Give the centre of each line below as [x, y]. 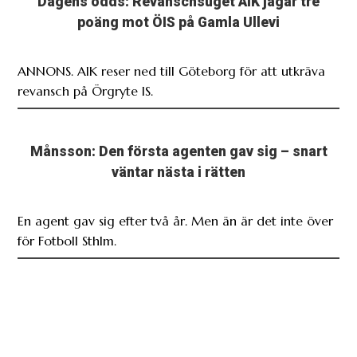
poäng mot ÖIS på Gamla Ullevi [178, 22]
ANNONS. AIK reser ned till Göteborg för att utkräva [172, 71]
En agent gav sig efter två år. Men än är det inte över [176, 220]
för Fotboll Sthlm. [67, 240]
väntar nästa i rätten [178, 172]
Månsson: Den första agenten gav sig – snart [178, 151]
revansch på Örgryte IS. [86, 90]
